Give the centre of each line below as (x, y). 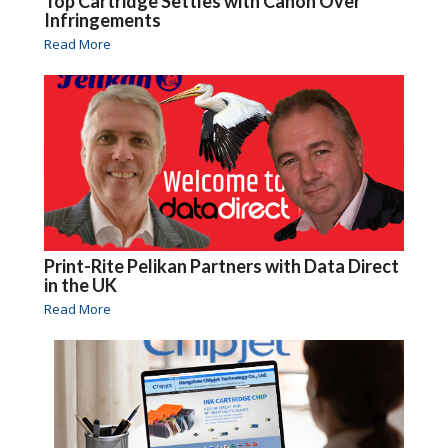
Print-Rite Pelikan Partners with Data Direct (221, 266)
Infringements (102, 20)
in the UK (80, 285)
